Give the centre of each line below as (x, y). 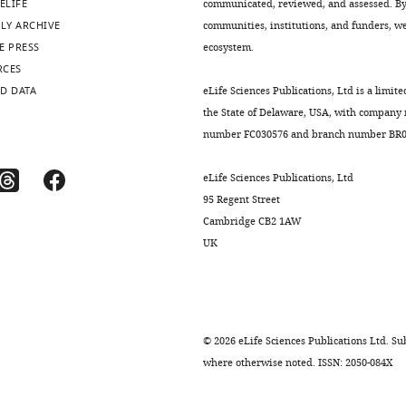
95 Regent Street (242, 199)
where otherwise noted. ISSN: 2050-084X (298, 362)
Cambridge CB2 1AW (252, 221)
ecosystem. (228, 47)
